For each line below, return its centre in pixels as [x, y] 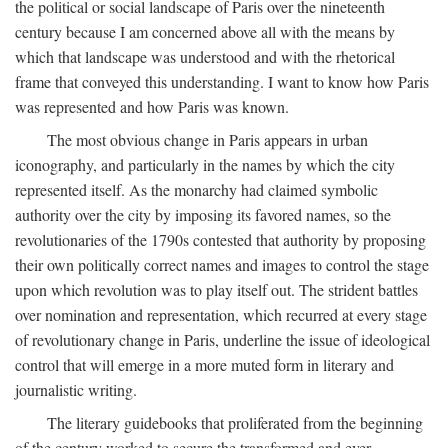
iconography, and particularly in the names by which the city [205, 165]
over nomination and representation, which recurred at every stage [221, 315]
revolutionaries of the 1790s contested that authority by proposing [220, 240]
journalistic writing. [76, 390]
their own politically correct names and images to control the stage [222, 265]
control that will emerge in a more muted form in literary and [204, 365]
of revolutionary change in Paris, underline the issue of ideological [222, 340]
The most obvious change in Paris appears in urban [207, 140]
